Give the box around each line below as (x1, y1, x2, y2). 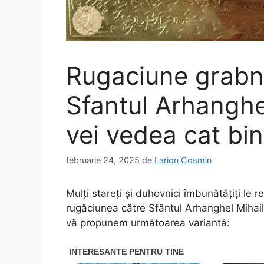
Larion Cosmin (154, 155, 212, 166)
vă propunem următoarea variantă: (66, 217, 230, 229)
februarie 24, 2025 (66, 155, 140, 166)
